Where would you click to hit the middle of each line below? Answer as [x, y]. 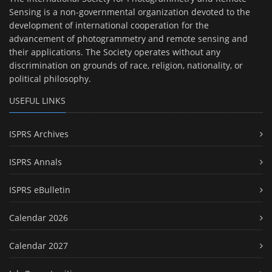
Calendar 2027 [39, 246]
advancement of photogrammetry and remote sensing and [128, 39]
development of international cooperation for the [109, 25]
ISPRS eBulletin [40, 190]
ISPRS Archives [39, 134]
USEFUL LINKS [37, 101]
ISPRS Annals [36, 162]
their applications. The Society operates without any [115, 52]
